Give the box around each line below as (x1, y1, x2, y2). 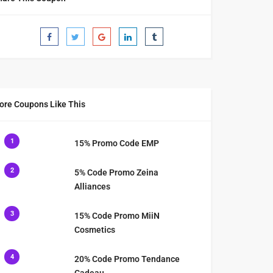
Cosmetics (74, 224, 116, 235)
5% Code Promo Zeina (74, 167, 159, 177)
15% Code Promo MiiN (74, 210, 160, 221)
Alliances (74, 181, 111, 191)
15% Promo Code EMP (74, 138, 160, 148)
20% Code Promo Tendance (74, 253, 180, 264)
